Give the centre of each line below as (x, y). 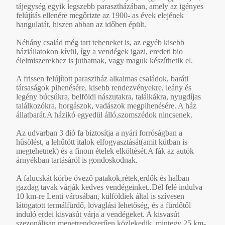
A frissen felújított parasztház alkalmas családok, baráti (102, 78)
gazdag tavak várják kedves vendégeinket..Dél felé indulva (109, 187)
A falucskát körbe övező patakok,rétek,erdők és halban (103, 178)
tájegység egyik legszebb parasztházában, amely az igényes (110, 6)
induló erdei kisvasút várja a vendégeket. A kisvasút (98, 214)
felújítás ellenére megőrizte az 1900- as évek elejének (100, 15)
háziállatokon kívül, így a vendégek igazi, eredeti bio (99, 51)
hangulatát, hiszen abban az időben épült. (81, 24)
